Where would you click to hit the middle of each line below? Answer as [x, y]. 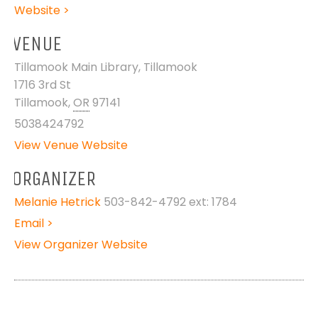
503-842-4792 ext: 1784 [170, 202]
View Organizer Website [81, 244]
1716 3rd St [42, 84]
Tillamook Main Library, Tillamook [105, 67]
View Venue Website [71, 145]
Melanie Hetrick [57, 202]
